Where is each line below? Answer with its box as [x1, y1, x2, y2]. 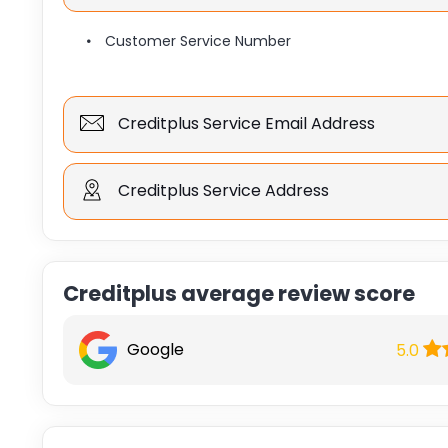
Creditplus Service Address [113, 179, 329, 202]
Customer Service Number [104, 31, 291, 51]
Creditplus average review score [62, 279, 415, 308]
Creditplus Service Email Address [113, 112, 375, 135]
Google [126, 338, 184, 361]
